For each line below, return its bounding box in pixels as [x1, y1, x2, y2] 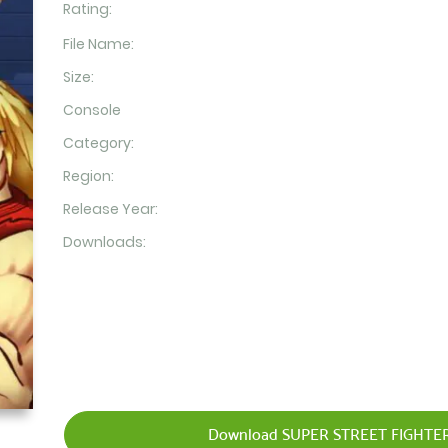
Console [62, 100, 121, 120]
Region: [62, 166, 114, 186]
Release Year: [62, 199, 158, 219]
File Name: [62, 34, 134, 54]
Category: [62, 133, 134, 153]
